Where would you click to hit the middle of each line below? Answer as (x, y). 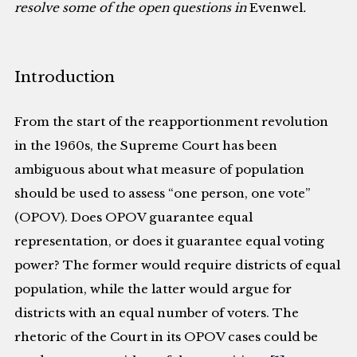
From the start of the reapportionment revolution (172, 122)
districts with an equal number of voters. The (157, 313)
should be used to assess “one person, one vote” (163, 194)
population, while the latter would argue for (153, 289)
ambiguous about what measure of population (160, 170)
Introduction (65, 76)
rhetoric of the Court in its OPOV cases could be (167, 337)
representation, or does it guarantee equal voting (170, 241)
